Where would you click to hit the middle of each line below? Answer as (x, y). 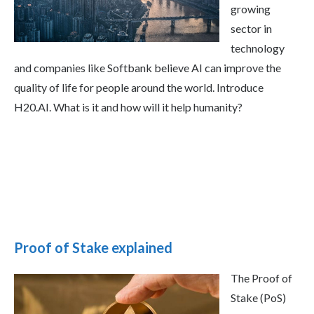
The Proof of (261, 278)
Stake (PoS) (258, 298)
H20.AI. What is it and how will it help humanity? (128, 107)
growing (251, 9)
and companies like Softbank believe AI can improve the (148, 68)
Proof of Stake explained (93, 248)
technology (258, 48)
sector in (251, 29)
